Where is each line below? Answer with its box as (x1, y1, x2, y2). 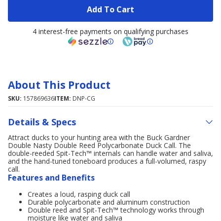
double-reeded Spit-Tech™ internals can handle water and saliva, (8, 148, 213, 158)
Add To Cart (87, 3, 134, 15)
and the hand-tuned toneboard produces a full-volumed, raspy (8, 156, 206, 166)
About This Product (8, 78, 110, 92)
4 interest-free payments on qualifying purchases (33, 27, 188, 36)
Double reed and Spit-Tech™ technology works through (28, 205, 204, 215)
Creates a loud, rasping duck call (28, 189, 130, 199)
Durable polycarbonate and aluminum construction (28, 197, 190, 207)
